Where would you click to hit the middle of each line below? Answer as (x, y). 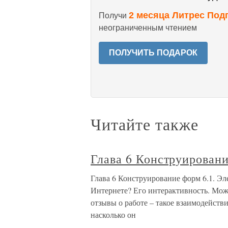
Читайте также (145, 124)
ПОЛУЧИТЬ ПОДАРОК (153, 53)
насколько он (113, 215)
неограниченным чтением (148, 28)
